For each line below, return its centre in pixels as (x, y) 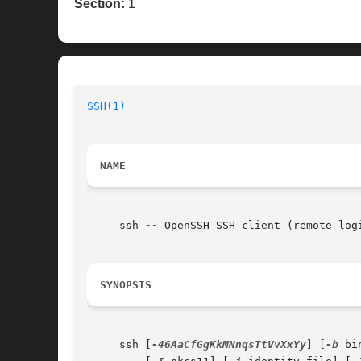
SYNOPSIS (126, 285)
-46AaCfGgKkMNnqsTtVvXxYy (229, 345)
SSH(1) (106, 106)
